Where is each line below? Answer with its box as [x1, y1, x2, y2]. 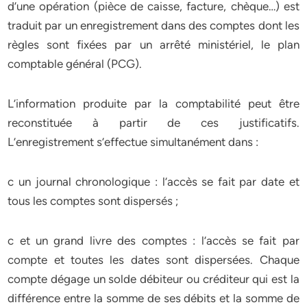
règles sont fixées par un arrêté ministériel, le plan [8, 38, 299, 51]
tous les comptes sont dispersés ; [8, 194, 179, 208]
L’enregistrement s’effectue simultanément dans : [8, 135, 259, 149]
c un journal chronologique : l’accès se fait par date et [8, 175, 299, 188]
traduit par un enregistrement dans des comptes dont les [8, 19, 299, 32]
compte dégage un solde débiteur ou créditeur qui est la [8, 272, 299, 286]
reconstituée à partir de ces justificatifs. [8, 116, 299, 130]
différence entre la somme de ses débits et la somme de [8, 291, 299, 305]
